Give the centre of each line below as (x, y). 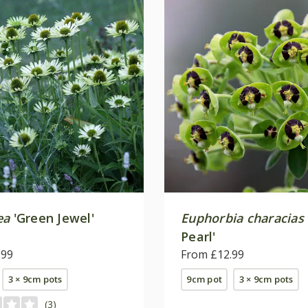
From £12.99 (212, 254)
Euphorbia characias (242, 218)
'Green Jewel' (52, 218)
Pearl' (198, 236)
